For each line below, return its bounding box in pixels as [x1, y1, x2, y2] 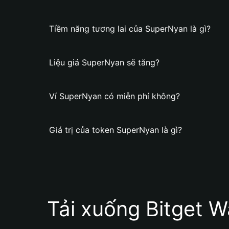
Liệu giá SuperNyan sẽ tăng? [49, 57, 159, 67]
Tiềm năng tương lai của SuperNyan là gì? [49, 24, 211, 34]
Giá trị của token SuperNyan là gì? [49, 125, 182, 135]
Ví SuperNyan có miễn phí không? [49, 91, 180, 101]
